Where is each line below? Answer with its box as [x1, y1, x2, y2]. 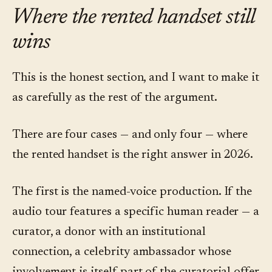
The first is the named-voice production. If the [12, 186, 253, 199]
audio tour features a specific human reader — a [12, 206, 260, 219]
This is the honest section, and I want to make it [12, 72, 260, 84]
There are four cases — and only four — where [12, 129, 248, 141]
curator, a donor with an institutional [12, 226, 206, 239]
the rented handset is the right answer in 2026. [12, 149, 254, 161]
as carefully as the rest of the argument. [12, 92, 217, 104]
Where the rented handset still [12, 7, 256, 30]
